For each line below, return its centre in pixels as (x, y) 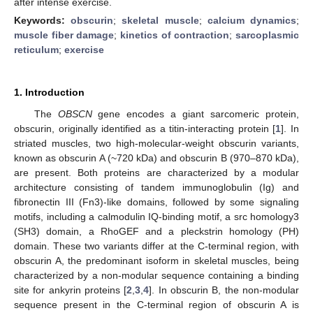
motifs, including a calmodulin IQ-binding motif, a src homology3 (156, 216)
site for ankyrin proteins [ (71, 290)
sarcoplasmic (268, 35)
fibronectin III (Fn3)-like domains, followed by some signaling (156, 202)
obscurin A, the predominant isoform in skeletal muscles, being (156, 260)
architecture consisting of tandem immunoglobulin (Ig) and (156, 187)
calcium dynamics (252, 20)
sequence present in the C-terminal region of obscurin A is (156, 304)
